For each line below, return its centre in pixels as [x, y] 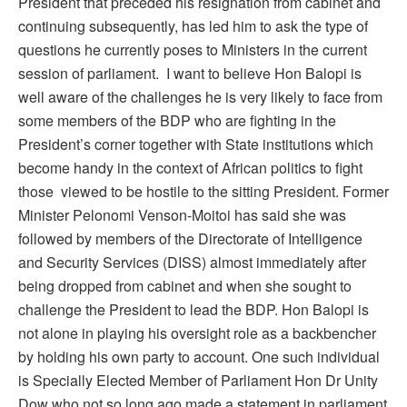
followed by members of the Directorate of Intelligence [190, 238]
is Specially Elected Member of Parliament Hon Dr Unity [198, 380]
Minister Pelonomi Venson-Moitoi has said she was [182, 214]
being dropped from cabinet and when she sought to [185, 285]
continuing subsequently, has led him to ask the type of [193, 25]
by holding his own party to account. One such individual [199, 356]
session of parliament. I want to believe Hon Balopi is [190, 73]
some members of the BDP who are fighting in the [177, 120]
